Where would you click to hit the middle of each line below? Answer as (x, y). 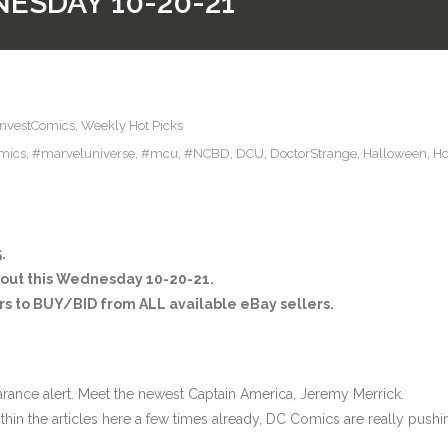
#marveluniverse (83, 154)
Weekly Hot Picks (132, 126)
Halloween (395, 154)
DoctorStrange (313, 154)
